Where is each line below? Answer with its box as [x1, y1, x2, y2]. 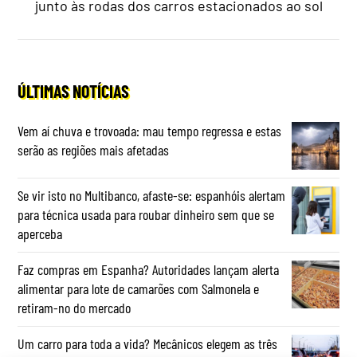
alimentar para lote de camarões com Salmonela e [18, 279, 260, 297]
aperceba [18, 224, 63, 242]
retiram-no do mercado [18, 298, 131, 316]
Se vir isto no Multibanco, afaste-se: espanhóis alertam [18, 186, 286, 204]
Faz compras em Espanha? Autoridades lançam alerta [18, 260, 280, 278]
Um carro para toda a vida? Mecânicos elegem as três [18, 334, 278, 352]
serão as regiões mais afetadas [18, 140, 170, 159]
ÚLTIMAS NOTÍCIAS [18, 80, 130, 101]
